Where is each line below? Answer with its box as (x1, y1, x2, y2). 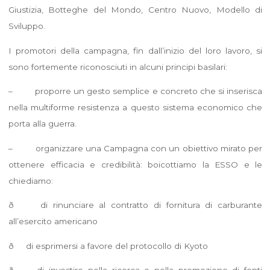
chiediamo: (8, 175, 53, 186)
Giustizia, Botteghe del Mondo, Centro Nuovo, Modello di (8, 4, 262, 14)
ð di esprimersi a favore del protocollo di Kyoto (8, 240, 208, 251)
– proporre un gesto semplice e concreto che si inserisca (8, 86, 262, 96)
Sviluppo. (8, 20, 45, 31)
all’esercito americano (8, 216, 98, 226)
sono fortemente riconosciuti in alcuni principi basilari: (8, 61, 227, 72)
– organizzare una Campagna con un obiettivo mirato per (8, 143, 262, 153)
